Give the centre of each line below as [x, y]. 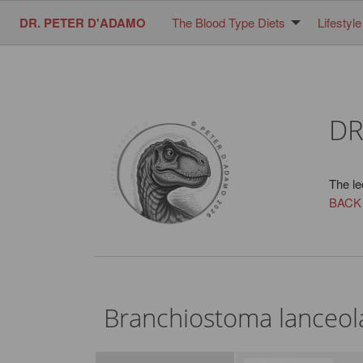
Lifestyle [340, 23]
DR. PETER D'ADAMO [83, 23]
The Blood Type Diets [228, 23]
